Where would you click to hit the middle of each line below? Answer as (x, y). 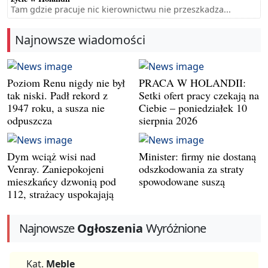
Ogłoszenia (110, 229)
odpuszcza (30, 120)
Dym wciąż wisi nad (51, 156)
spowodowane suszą (182, 181)
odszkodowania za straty (191, 168)
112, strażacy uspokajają (60, 194)
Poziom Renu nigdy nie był (66, 82)
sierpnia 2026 (168, 120)
